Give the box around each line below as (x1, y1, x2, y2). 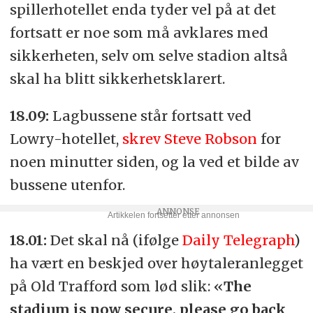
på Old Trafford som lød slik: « (9, 277, 224, 296)
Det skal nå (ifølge (46, 231, 182, 249)
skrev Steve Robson (122, 130, 257, 148)
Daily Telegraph (182, 231, 294, 249)
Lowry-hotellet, (9, 130, 122, 148)
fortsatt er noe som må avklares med (9, 24, 268, 42)
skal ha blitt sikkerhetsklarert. (9, 70, 225, 88)
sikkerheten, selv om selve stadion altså (9, 47, 288, 65)
